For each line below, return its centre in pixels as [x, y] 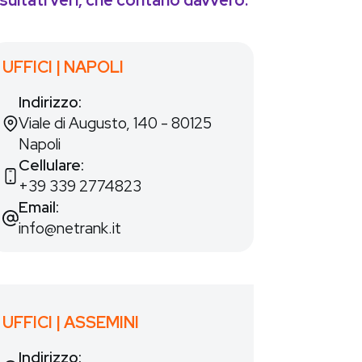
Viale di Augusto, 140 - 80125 [116, 123]
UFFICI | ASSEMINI [71, 322]
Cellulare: [52, 165]
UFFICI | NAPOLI [63, 67]
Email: [39, 207]
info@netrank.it [70, 228]
